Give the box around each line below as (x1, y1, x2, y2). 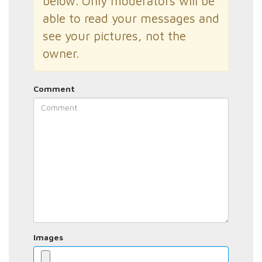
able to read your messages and (42, 11, 219, 25)
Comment (33, 84, 75, 94)
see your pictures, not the (42, 29, 186, 43)
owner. (42, 46, 79, 60)
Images (33, 232, 63, 242)
